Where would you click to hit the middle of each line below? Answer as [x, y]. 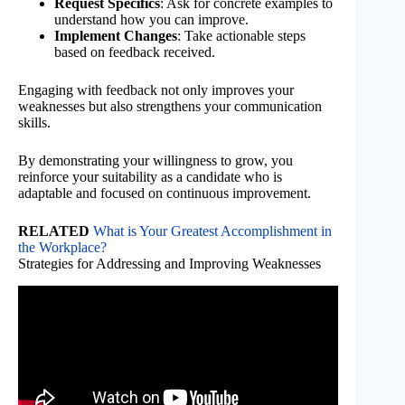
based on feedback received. [135, 52]
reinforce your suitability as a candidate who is [150, 176]
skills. [34, 122]
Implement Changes [116, 35]
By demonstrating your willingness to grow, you [155, 160]
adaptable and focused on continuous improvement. [165, 193]
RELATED [54, 231]
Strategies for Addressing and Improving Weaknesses [170, 263]
